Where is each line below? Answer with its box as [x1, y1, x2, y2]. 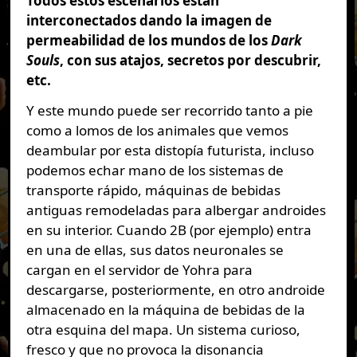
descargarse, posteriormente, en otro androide [25, 280, 325, 299]
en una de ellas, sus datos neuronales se [25, 240, 284, 259]
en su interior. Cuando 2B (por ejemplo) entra [25, 220, 312, 239]
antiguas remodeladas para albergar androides [25, 200, 326, 219]
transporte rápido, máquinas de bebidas [25, 180, 280, 199]
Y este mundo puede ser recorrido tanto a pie [25, 100, 313, 120]
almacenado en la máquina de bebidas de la [25, 300, 305, 319]
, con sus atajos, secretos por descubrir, [59, 50, 321, 69]
